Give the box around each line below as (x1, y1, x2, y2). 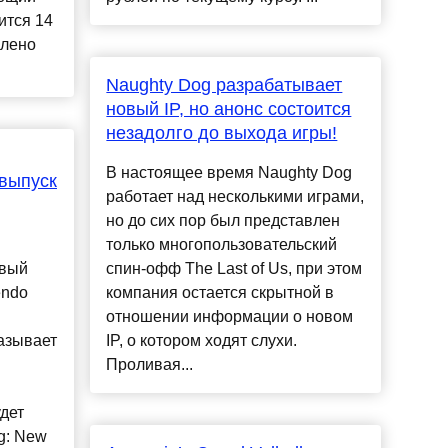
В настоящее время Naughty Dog (106, 164, 353, 182)
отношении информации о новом (106, 308, 354, 326)
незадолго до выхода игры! (106, 123, 338, 144)
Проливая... (106, 356, 194, 374)
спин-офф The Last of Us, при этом (106, 260, 363, 278)
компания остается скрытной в (106, 284, 335, 302)
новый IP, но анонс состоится (106, 99, 352, 120)
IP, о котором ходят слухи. (106, 332, 298, 350)
